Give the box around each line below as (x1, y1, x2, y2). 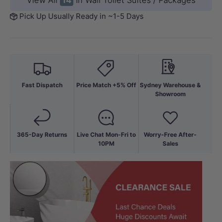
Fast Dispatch (21, 81, 62, 89)
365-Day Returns (17, 131, 68, 139)
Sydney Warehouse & (140, 81, 201, 89)
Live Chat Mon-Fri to (76, 131, 136, 139)
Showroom (155, 90, 186, 98)
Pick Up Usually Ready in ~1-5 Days (19, 11, 144, 21)
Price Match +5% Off (76, 81, 136, 89)
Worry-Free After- (144, 131, 197, 139)
